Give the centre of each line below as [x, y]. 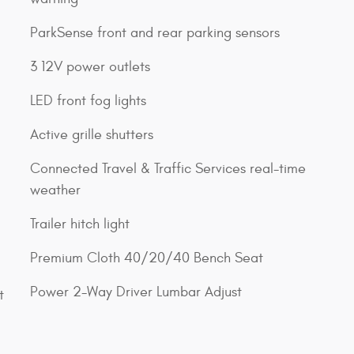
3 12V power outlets [90, 66]
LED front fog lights [88, 100]
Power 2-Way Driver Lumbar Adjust [136, 292]
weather [55, 190]
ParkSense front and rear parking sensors [155, 32]
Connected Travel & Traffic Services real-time [168, 168]
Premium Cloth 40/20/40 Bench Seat [147, 258]
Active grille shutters [92, 134]
